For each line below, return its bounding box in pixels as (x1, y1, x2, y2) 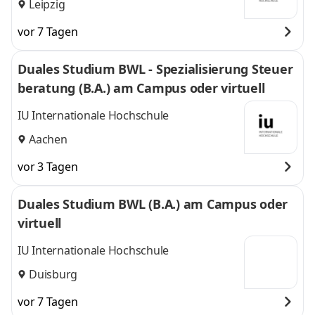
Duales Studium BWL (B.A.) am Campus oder (18, 195, 288, 212)
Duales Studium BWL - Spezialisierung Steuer (18, 60, 292, 77)
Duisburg (29, 266, 77, 282)
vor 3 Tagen (18, 159, 78, 174)
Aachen (29, 131, 67, 147)
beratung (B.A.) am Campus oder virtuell (18, 79, 265, 96)
